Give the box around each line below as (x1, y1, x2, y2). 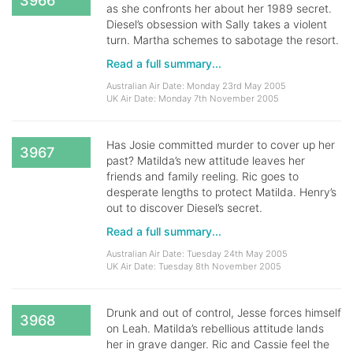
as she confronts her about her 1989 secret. (106, 2, 332, 15)
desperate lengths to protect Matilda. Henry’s (106, 185, 336, 199)
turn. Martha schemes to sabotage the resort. (106, 33, 339, 46)
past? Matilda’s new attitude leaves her (106, 154, 305, 167)
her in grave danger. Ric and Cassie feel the (106, 337, 329, 351)
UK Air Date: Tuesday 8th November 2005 (106, 261, 281, 272)
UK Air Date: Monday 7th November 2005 (106, 93, 279, 104)
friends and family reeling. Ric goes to (106, 169, 299, 183)
